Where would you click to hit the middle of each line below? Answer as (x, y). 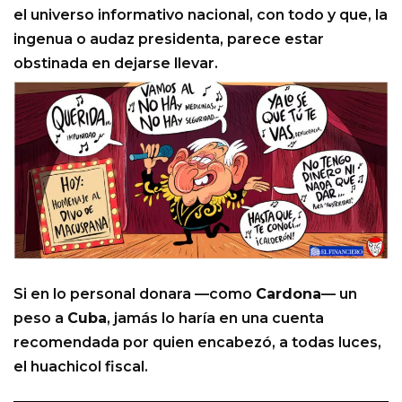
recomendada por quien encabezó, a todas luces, (197, 342)
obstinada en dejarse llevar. (116, 63)
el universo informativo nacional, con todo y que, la (201, 14)
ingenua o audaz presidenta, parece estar (169, 39)
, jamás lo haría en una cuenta (215, 318)
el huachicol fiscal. (81, 366)
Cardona (288, 293)
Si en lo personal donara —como (135, 293)
